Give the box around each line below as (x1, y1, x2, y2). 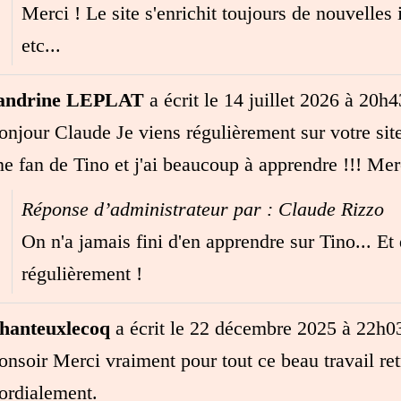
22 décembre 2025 (183, 316, 337, 339)
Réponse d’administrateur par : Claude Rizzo (21, 197, 384, 220)
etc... (21, 33, 61, 56)
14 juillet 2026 (218, 88, 339, 111)
